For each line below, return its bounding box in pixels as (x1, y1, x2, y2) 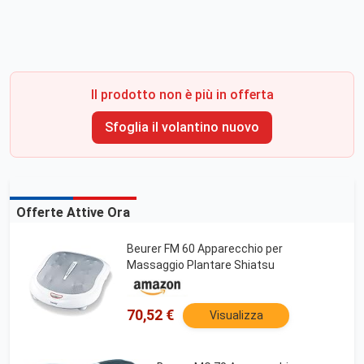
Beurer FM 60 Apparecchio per (127, 242, 283, 256)
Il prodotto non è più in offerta (90, 87, 274, 102)
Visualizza (209, 309, 263, 323)
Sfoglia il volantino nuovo (105, 119, 259, 135)
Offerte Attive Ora (16, 205, 130, 220)
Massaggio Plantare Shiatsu (127, 258, 275, 272)
